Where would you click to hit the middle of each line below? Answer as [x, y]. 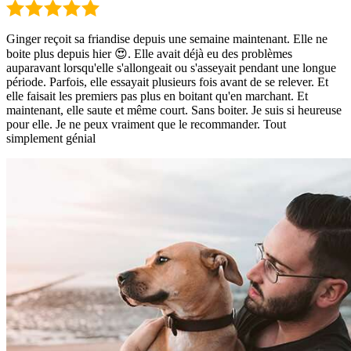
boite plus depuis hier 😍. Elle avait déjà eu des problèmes [149, 53]
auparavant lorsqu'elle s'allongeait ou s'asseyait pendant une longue [171, 67]
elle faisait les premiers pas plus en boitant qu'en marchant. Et [157, 96]
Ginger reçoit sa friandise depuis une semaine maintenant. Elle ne [167, 38]
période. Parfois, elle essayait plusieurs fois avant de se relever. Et [167, 81]
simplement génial [51, 138]
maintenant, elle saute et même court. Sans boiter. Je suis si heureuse [174, 110]
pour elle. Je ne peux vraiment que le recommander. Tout [146, 124]
